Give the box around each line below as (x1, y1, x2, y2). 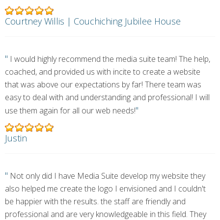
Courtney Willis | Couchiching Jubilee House (5, 15, 181, 27)
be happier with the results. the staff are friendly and (5, 196, 186, 207)
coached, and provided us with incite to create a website (5, 66, 200, 77)
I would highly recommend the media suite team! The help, (8, 54, 210, 64)
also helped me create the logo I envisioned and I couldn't (5, 183, 206, 194)
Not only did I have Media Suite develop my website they (8, 170, 205, 181)
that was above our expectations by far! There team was (5, 79, 201, 90)
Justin (5, 132, 27, 144)
